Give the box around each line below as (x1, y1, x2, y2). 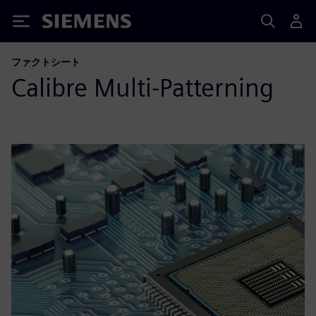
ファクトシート (11, 56, 80, 68)
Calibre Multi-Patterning (11, 72, 274, 103)
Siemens (42, 16, 89, 31)
